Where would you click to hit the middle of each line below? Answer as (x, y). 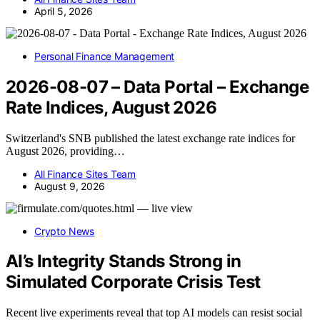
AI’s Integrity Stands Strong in (124, 261)
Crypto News (65, 231)
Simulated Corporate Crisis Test (133, 282)
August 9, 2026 (70, 186)
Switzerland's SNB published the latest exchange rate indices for (150, 138)
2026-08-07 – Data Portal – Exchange (157, 86)
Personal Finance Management (105, 56)
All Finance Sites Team (85, 174)
